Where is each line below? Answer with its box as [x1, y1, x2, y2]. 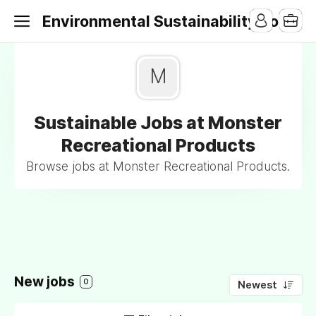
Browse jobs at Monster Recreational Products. [26, 159, 290, 174]
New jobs [14, 274, 78, 290]
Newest [238, 279, 277, 291]
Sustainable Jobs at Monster [34, 112, 282, 133]
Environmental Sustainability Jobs [42, 12, 296, 30]
